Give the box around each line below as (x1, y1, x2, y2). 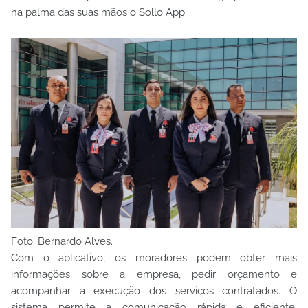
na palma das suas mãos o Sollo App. (11, 5, 187, 19)
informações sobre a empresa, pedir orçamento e (11, 267, 297, 280)
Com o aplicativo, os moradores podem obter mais (11, 251, 297, 264)
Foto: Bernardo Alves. (11, 234, 113, 247)
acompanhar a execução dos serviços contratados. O (11, 284, 297, 297)
